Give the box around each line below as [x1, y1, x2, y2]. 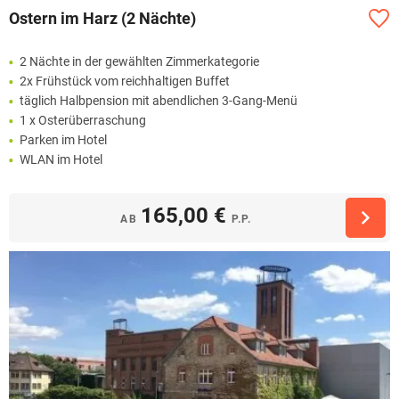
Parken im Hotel [20, 132, 107, 147]
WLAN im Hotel [20, 151, 102, 167]
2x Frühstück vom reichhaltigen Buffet [20, 73, 230, 88]
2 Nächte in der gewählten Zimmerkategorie [20, 53, 259, 69]
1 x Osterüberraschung [20, 112, 146, 127]
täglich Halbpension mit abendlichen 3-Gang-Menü [20, 93, 297, 108]
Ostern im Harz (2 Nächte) [9, 9, 196, 28]
